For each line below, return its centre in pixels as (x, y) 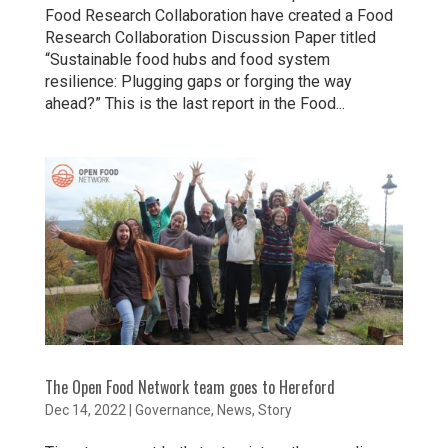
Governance (172, 410)
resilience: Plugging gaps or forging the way (198, 82)
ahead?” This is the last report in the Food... (194, 104)
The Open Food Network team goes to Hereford (189, 387)
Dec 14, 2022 (85, 410)
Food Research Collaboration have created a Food (218, 16)
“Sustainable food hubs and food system (187, 60)
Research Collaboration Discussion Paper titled (210, 38)
